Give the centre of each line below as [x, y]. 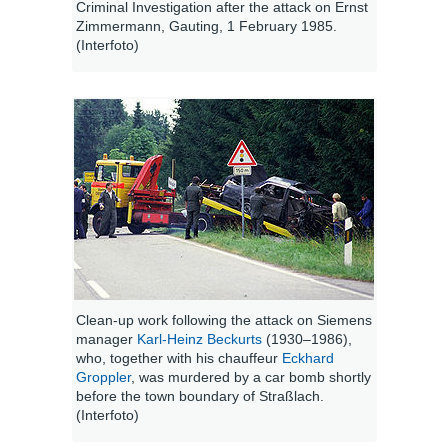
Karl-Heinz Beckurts [199, 338]
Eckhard [307, 357]
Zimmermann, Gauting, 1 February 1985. [206, 25]
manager [106, 338]
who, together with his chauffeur [178, 357]
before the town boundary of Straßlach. [199, 395]
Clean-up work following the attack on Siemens [223, 319]
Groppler [103, 376]
